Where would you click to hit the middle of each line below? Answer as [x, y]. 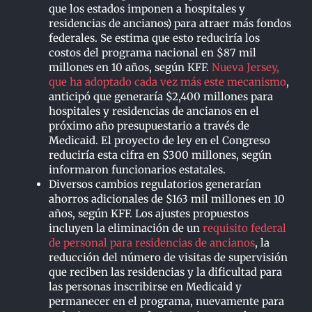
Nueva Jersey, [245, 67]
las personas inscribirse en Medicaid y [145, 286]
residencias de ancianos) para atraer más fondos [170, 23]
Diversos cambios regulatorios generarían [155, 184]
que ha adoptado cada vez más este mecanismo [167, 81]
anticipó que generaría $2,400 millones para [161, 96]
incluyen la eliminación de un [126, 228]
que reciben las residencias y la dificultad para [165, 272]
